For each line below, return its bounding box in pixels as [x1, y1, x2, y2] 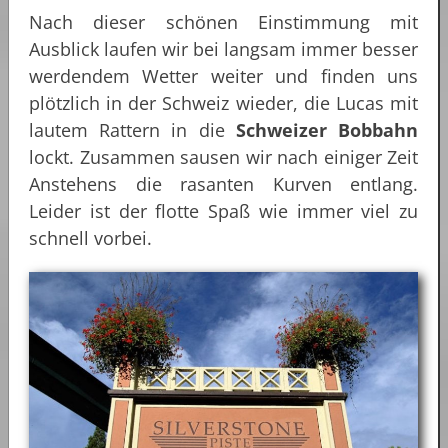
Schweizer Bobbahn [224, 117, 419, 142]
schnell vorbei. [29, 225, 152, 250]
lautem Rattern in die [29, 117, 225, 142]
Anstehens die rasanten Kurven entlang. [29, 171, 418, 196]
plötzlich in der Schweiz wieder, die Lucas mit [29, 90, 418, 115]
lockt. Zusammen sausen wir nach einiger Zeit [29, 144, 418, 169]
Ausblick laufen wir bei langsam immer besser [29, 36, 418, 61]
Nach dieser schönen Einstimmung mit [29, 9, 418, 34]
